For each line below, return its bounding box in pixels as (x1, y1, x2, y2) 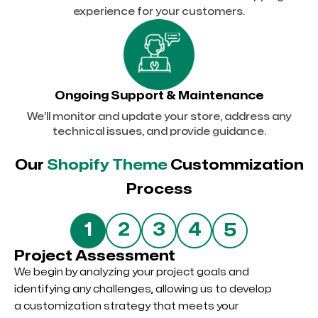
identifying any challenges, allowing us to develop (14, 284, 272, 294)
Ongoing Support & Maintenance (54, 89, 264, 102)
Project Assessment (14, 248, 175, 263)
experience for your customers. (73, 6, 245, 16)
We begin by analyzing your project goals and (14, 267, 249, 277)
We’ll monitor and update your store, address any (26, 111, 292, 121)
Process (126, 182, 192, 196)
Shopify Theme (46, 158, 168, 172)
